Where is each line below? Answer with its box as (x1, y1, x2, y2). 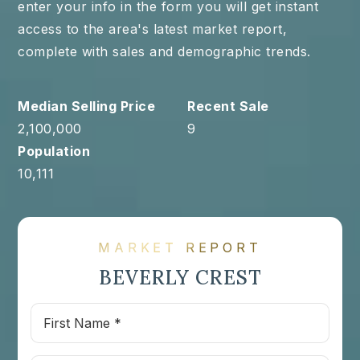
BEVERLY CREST (98, 265, 262, 291)
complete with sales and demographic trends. (18, 43, 311, 60)
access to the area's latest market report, (18, 21, 288, 38)
